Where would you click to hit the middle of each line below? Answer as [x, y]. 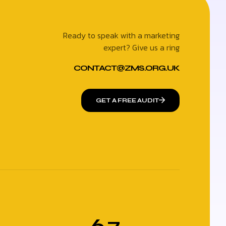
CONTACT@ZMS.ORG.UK [127, 68]
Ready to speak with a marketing [121, 35]
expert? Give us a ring [142, 47]
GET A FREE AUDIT [128, 100]
